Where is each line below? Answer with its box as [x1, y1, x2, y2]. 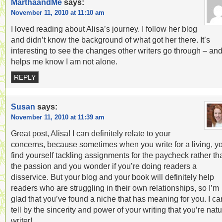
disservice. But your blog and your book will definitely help [11, 172, 214, 181]
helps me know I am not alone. [11, 57, 117, 66]
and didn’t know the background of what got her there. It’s [11, 35, 210, 44]
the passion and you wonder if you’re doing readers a [11, 162, 197, 170]
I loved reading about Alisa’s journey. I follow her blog [11, 24, 197, 33]
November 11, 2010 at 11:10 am [11, 9, 105, 16]
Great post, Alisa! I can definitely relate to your [11, 129, 170, 138]
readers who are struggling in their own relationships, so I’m [11, 183, 219, 192]
